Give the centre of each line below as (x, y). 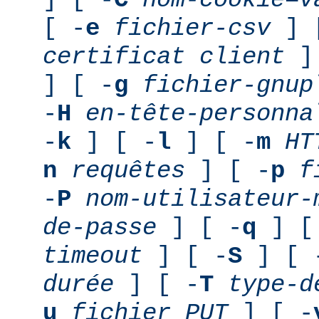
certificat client (164, 57)
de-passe (100, 228)
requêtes (128, 171)
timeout (93, 256)
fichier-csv (192, 28)
